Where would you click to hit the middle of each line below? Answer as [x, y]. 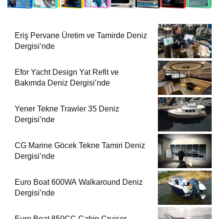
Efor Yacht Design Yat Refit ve [67, 72]
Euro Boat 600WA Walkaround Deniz [79, 182]
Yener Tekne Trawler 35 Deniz [67, 109]
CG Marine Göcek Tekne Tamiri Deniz [80, 146]
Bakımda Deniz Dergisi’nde [62, 83]
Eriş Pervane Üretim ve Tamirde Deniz [81, 36]
